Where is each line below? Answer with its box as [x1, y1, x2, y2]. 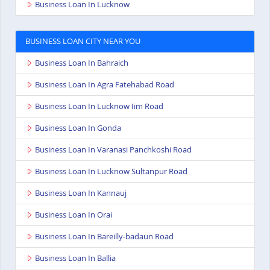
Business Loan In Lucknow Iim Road [35, 101, 163, 112]
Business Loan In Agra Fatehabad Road [35, 79, 174, 90]
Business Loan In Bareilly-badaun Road [35, 231, 174, 242]
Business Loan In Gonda [35, 122, 121, 134]
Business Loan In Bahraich [35, 57, 128, 69]
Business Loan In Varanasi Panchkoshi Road [35, 144, 192, 155]
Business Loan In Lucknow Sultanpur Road [35, 166, 187, 177]
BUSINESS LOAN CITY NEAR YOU [25, 36, 140, 47]
